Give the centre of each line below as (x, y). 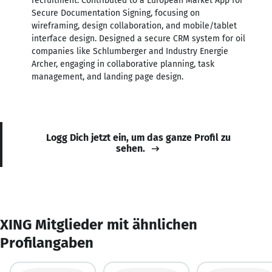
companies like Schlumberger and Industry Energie (130, 51)
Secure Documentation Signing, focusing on (116, 13)
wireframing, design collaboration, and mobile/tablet (134, 25)
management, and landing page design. (107, 76)
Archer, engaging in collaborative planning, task (123, 64)
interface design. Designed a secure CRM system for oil (138, 38)
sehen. (131, 148)
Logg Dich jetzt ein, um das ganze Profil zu (138, 137)
